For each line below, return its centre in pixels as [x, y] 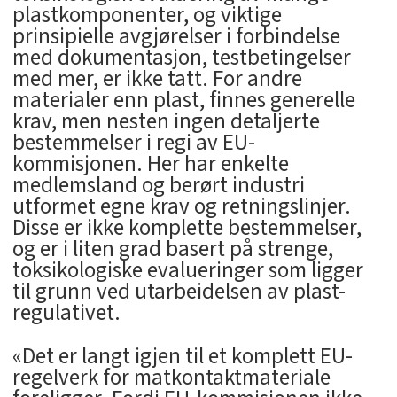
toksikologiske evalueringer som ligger [187, 271]
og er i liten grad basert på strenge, [172, 249]
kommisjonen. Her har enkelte [150, 164]
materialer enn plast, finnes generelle [183, 101]
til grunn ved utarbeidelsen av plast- [179, 292]
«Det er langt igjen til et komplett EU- [182, 356]
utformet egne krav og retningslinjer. [181, 207]
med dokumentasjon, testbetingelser [181, 58]
